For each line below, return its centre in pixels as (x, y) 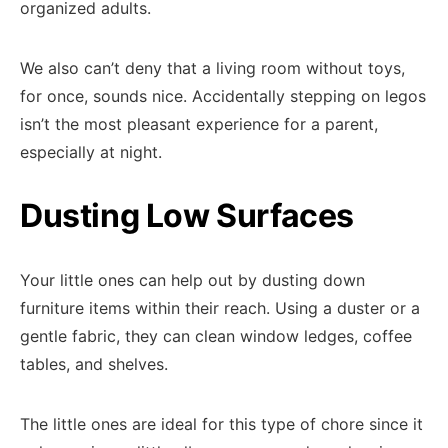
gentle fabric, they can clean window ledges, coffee (216, 336)
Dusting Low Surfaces (187, 215)
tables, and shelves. (94, 364)
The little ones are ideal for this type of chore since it (221, 424)
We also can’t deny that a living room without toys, (212, 68)
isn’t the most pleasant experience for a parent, (199, 124)
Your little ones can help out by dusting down (192, 280)
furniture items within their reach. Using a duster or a (220, 308)
